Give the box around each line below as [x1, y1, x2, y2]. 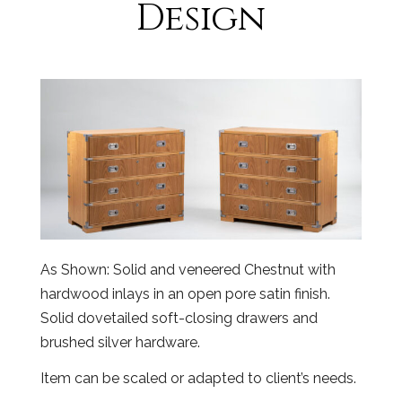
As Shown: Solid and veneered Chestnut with [40, 261, 336, 278]
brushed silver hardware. [40, 334, 200, 351]
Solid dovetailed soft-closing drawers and [40, 310, 318, 327]
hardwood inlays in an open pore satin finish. [40, 285, 330, 302]
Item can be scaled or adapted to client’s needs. [40, 369, 356, 387]
